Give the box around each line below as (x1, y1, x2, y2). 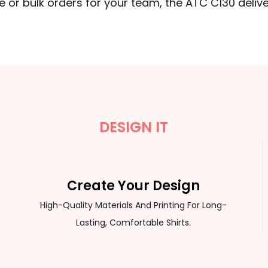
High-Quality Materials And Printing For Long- (40, 199, 227, 211)
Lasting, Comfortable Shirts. (76, 216, 191, 229)
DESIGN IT (99, 117, 169, 137)
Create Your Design (67, 176, 200, 195)
